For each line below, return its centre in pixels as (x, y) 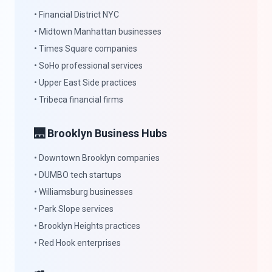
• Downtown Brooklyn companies (97, 158)
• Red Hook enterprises (77, 243)
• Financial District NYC (76, 15)
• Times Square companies (86, 49)
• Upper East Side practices (85, 83)
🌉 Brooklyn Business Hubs (100, 133)
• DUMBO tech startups (78, 175)
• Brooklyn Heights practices (87, 226)
